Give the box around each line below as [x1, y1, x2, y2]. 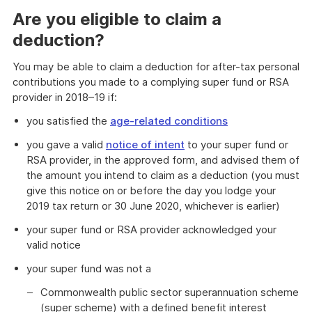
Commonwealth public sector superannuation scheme [40, 286, 299, 299]
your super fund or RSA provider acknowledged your [26, 223, 276, 236]
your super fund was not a [26, 262, 157, 275]
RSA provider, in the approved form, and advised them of [26, 153, 299, 166]
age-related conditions [110, 114, 228, 127]
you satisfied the [26, 114, 110, 127]
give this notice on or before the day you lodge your [26, 184, 276, 197]
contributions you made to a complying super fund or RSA [13, 75, 289, 88]
